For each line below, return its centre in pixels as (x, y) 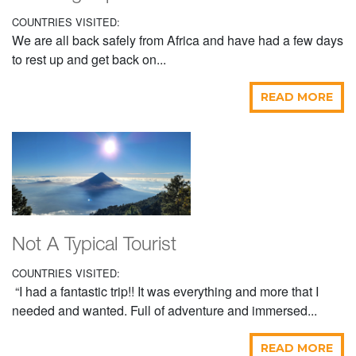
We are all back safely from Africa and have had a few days (178, 41)
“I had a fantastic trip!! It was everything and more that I (165, 292)
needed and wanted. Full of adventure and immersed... (164, 311)
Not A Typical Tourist (94, 246)
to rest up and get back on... (89, 60)
